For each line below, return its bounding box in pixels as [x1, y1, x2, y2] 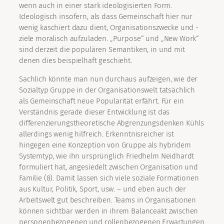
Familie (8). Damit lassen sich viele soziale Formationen [19, 173, 199, 183]
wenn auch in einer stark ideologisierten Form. [19, 1, 172, 10]
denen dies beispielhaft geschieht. [19, 56, 132, 65]
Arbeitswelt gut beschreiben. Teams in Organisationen [19, 195, 196, 205]
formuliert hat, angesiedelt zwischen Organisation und [19, 162, 198, 172]
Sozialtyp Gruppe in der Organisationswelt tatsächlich [19, 85, 195, 95]
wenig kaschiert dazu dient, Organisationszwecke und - [19, 23, 199, 32]
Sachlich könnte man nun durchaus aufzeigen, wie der [19, 74, 198, 84]
